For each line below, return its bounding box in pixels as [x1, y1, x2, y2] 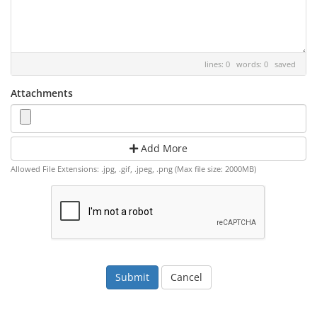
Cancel [170, 270, 202, 284]
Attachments [11, 86, 73, 100]
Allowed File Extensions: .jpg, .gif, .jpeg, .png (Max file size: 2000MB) [11, 163, 256, 174]
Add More [138, 142, 188, 155]
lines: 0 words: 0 [204, 59, 275, 69]
